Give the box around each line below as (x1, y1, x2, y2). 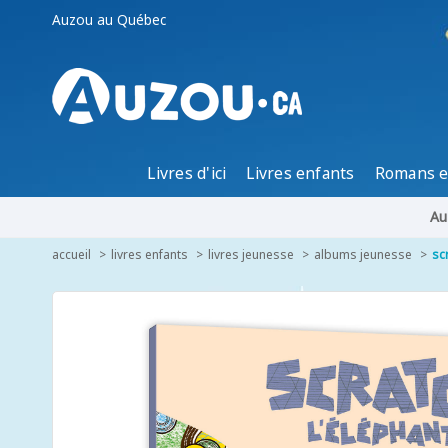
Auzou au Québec (52, 10, 166, 29)
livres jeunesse (208, 246, 294, 263)
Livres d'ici (147, 162, 227, 184)
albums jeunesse (314, 246, 412, 263)
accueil (52, 246, 91, 263)
